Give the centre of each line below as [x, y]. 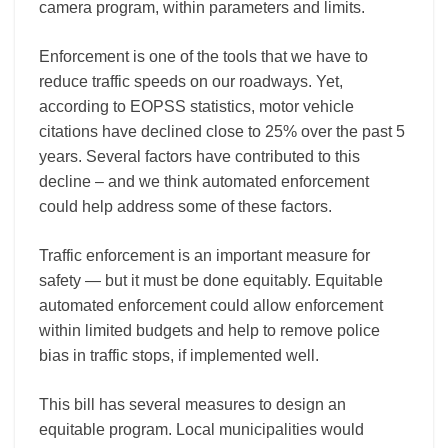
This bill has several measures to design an [192, 405]
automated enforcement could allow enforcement [211, 306]
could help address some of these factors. [185, 207]
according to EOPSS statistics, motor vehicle [196, 107]
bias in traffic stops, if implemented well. [179, 356]
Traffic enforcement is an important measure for [204, 256]
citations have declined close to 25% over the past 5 [222, 132]
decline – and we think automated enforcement [204, 182]
